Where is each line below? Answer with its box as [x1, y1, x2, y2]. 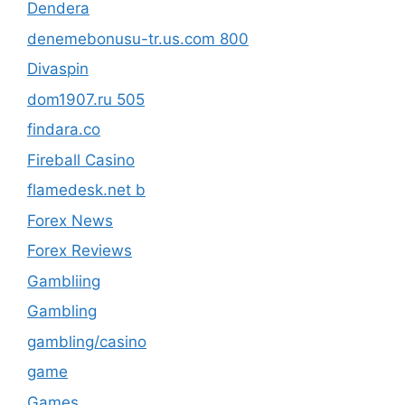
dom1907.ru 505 [27, 89, 145, 108]
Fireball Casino [27, 150, 135, 169]
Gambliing [27, 271, 100, 290]
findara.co [27, 120, 100, 139]
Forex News [27, 211, 113, 230]
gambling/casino [27, 332, 146, 351]
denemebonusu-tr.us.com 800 [27, 29, 249, 48]
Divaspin [27, 60, 89, 79]
